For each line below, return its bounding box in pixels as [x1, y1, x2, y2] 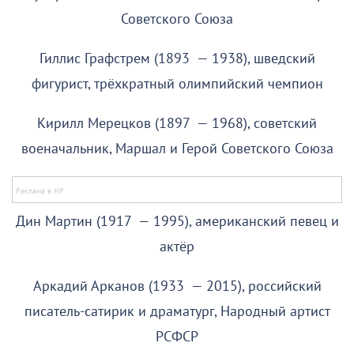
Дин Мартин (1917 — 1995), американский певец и [15, 213, 339, 231]
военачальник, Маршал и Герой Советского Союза [21, 141, 333, 158]
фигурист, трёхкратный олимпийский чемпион [31, 76, 323, 93]
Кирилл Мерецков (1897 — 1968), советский [37, 115, 317, 133]
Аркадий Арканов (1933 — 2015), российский [32, 278, 322, 296]
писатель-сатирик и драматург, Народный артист [24, 303, 330, 321]
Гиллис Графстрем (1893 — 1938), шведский [39, 51, 315, 68]
